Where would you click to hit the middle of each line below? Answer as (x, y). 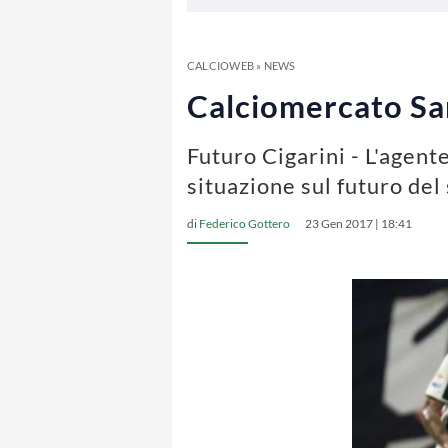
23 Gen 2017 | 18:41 (358, 223)
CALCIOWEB (220, 65)
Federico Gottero (244, 223)
